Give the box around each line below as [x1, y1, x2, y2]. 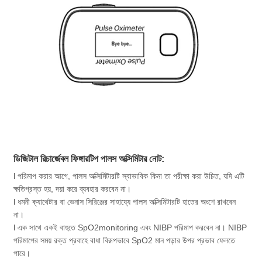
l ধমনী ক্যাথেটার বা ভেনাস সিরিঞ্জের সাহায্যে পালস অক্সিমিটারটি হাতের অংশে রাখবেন [13, 197, 236, 207]
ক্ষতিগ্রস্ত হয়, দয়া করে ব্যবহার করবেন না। [13, 184, 132, 194]
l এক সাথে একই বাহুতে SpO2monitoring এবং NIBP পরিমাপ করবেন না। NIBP [13, 223, 247, 233]
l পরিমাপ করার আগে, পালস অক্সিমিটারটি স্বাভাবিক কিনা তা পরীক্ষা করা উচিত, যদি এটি [13, 171, 245, 181]
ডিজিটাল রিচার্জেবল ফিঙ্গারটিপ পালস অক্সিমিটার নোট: [13, 154, 165, 164]
